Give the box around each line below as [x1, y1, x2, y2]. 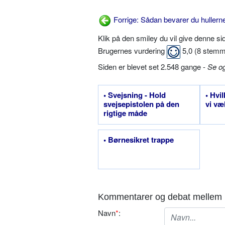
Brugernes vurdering [98, 45, 167, 56]
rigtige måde [103, 107, 147, 119]
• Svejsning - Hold [103, 89, 166, 101]
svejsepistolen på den [103, 98, 179, 110]
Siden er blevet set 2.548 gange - [98, 61, 207, 72]
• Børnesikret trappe [103, 134, 174, 146]
